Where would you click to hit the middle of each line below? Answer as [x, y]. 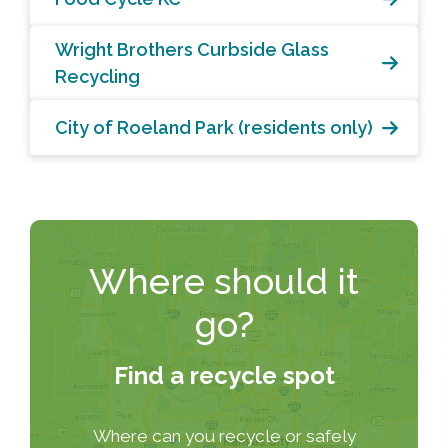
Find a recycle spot [224, 376]
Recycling [97, 77]
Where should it [224, 281]
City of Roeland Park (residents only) [214, 128]
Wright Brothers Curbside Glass [192, 50]
